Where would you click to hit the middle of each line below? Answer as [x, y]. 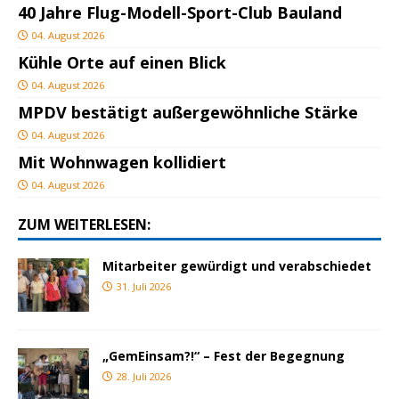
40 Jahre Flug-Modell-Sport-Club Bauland [180, 13]
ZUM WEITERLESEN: [84, 225]
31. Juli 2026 [144, 287]
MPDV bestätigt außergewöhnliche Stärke [188, 113]
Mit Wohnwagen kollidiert [122, 163]
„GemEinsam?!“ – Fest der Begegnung [224, 356]
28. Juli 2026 [144, 377]
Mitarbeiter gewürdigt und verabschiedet [237, 266]
